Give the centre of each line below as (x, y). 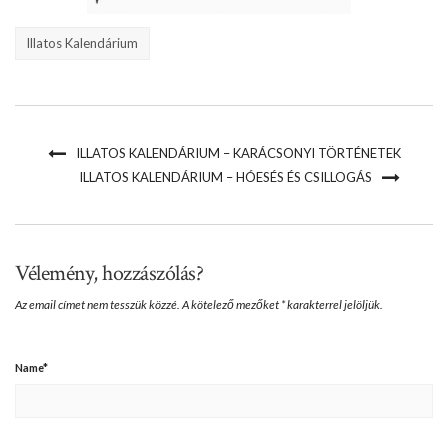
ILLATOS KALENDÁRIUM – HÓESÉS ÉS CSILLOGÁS (225, 176)
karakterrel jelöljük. (334, 304)
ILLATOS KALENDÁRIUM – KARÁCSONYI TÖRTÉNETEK (238, 152)
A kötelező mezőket (230, 304)
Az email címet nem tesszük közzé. (97, 304)
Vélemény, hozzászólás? (109, 273)
